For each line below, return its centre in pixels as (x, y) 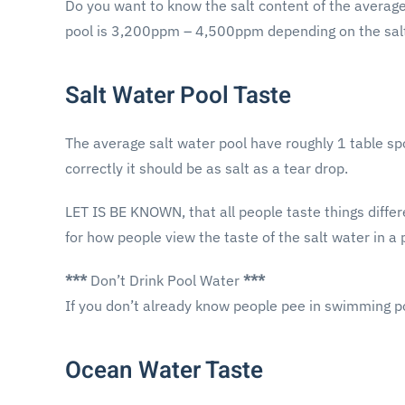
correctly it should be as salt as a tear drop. (207, 168)
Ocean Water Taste (164, 370)
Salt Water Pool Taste (178, 95)
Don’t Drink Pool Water (165, 280)
